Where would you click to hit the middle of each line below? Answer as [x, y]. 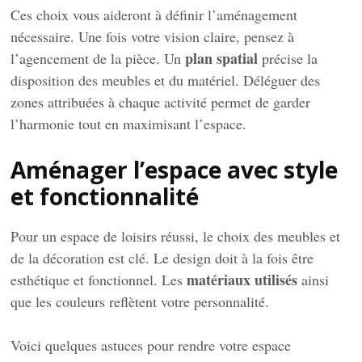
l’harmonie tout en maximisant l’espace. [129, 124]
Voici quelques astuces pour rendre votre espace [151, 345]
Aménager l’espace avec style [175, 170]
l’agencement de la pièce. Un [98, 59]
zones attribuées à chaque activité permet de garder [161, 102]
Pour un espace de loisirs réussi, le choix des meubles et [176, 236]
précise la [288, 59]
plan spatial [222, 59]
